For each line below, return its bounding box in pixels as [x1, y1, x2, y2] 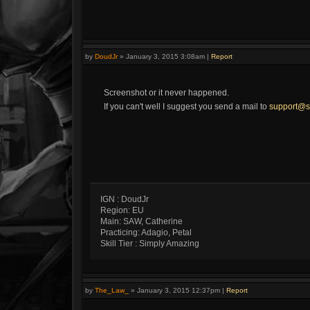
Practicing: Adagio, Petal [100, 228, 192, 237]
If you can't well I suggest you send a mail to [104, 102, 269, 111]
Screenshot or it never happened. [104, 88, 229, 98]
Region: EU [100, 206, 144, 215]
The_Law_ [95, 286, 129, 294]
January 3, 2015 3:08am [126, 53, 205, 60]
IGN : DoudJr [100, 194, 149, 204]
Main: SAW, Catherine [100, 217, 183, 226]
